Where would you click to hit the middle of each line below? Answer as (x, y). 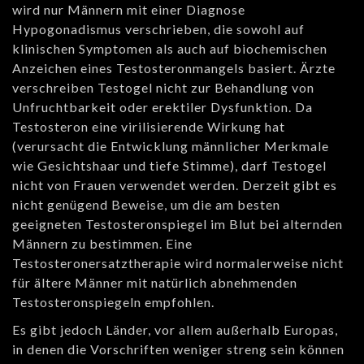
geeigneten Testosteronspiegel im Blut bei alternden (178, 224)
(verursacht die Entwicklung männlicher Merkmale (171, 146)
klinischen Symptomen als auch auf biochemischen (170, 49)
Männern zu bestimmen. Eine (102, 244)
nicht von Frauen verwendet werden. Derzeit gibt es (175, 185)
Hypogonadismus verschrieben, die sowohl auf (158, 29)
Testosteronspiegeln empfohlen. (113, 302)
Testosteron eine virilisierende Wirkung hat (149, 127)
